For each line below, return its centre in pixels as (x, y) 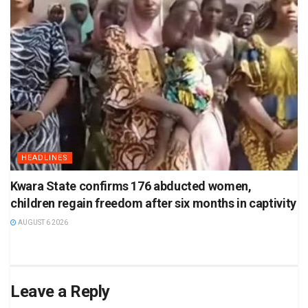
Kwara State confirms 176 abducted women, (131, 186)
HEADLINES (45, 158)
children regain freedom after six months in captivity (153, 203)
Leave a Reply (60, 292)
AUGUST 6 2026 (42, 223)
